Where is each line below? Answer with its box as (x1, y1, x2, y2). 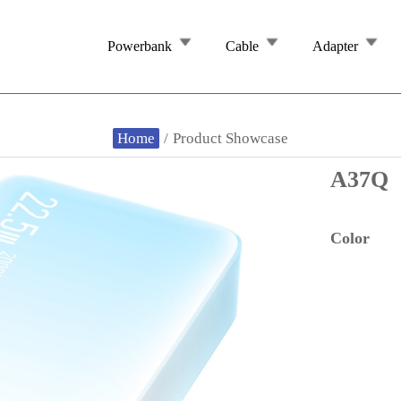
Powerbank (107, 38, 172, 54)
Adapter (311, 38, 358, 54)
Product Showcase (172, 130, 288, 147)
